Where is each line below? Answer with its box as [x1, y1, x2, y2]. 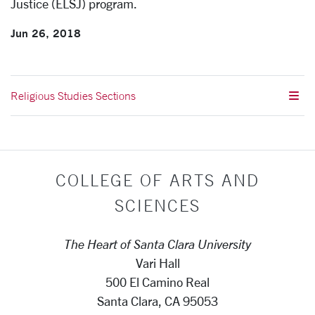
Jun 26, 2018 [11, 25, 81, 40]
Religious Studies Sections [11, 88, 136, 103]
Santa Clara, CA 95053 [97, 293, 218, 308]
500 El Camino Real [105, 274, 210, 289]
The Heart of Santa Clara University [64, 236, 251, 251]
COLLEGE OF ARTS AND [56, 169, 259, 190]
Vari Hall [135, 255, 180, 270]
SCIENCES [115, 195, 200, 215]
